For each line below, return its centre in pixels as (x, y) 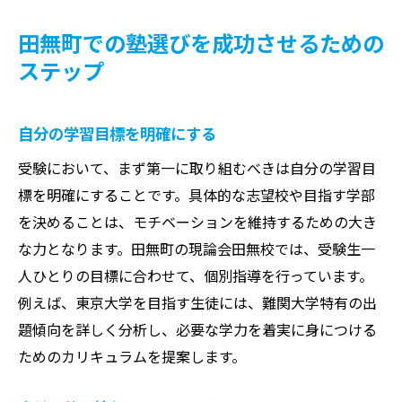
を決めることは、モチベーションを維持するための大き (197, 221)
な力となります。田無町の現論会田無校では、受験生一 (197, 248)
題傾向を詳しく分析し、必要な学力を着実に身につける (197, 329)
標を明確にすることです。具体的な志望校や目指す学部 (197, 194)
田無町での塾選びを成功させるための (201, 42)
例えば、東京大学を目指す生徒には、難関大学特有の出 (197, 302)
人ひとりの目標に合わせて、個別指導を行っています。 (196, 275)
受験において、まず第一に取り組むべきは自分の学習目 (197, 167)
